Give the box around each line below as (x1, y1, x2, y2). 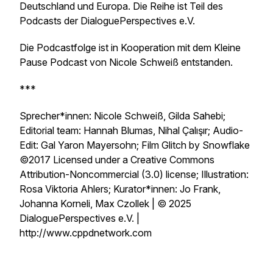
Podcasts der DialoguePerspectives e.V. (19, 15, 195, 27)
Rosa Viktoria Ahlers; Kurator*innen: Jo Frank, (19, 183, 221, 195)
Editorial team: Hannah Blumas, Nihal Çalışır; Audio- (19, 124, 243, 136)
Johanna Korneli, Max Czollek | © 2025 (19, 197, 191, 210)
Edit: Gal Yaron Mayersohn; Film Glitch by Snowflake (19, 139, 250, 151)
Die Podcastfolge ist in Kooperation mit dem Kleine (19, 41, 241, 54)
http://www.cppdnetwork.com (19, 227, 152, 239)
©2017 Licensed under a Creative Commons (19, 154, 214, 166)
